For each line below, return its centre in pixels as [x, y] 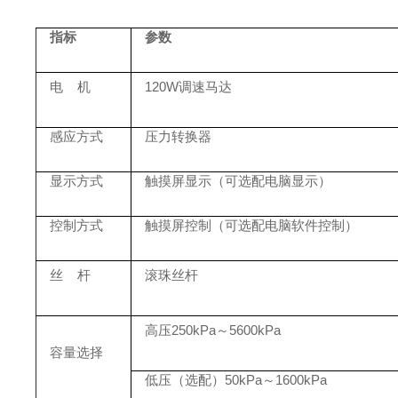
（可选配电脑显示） [271, 180]
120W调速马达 [188, 86]
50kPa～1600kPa [276, 379]
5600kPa [255, 330]
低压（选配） [185, 379]
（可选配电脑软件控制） [285, 225]
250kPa [194, 330]
